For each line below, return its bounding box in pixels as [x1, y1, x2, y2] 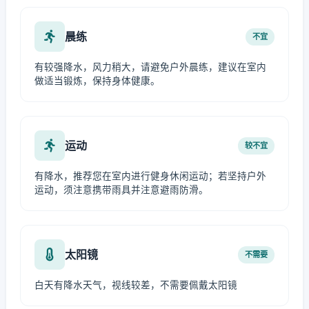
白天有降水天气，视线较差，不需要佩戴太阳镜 [34, 279, 237, 290]
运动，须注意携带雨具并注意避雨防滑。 [34, 184, 208, 195]
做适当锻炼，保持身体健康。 [34, 75, 160, 86]
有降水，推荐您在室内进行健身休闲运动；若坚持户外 [34, 170, 266, 181]
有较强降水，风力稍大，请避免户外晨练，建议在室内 [34, 61, 266, 72]
